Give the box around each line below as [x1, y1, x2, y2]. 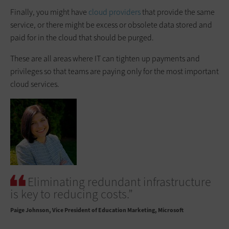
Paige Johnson [10, 205, 49, 214]
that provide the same [141, 6, 215, 17]
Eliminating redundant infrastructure [28, 173, 211, 190]
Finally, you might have [10, 6, 88, 17]
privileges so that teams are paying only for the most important [10, 65, 219, 77]
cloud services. [10, 78, 62, 89]
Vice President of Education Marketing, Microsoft [51, 205, 184, 214]
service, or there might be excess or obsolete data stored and [10, 19, 212, 30]
